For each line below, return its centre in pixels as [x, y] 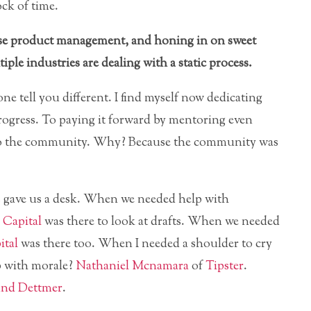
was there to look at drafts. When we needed [161, 222]
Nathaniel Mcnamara [132, 266]
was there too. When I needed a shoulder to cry [145, 244]
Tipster [225, 266]
